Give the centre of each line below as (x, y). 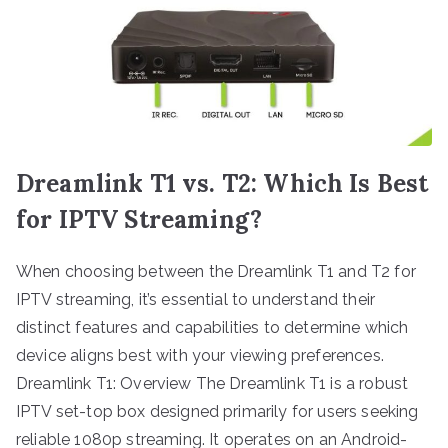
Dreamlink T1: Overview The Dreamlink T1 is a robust (212, 383)
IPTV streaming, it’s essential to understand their (196, 299)
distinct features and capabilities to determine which (212, 327)
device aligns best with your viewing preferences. (200, 355)
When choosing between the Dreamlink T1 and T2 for (216, 271)
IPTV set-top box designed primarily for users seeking (217, 411)
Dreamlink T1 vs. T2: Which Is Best (222, 183)
